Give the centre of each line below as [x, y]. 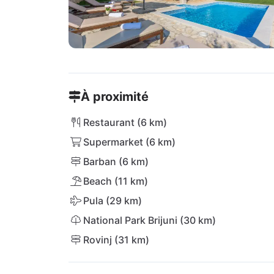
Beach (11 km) [116, 181]
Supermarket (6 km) [129, 142]
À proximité [115, 97]
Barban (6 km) [116, 161]
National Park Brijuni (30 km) [150, 220]
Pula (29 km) [113, 201]
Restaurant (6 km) [125, 122]
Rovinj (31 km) [116, 240]
